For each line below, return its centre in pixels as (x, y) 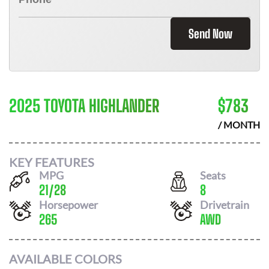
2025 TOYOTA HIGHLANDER (84, 106)
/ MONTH (239, 125)
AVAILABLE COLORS (65, 259)
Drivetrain (225, 204)
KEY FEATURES (52, 162)
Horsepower (68, 204)
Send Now (210, 34)
